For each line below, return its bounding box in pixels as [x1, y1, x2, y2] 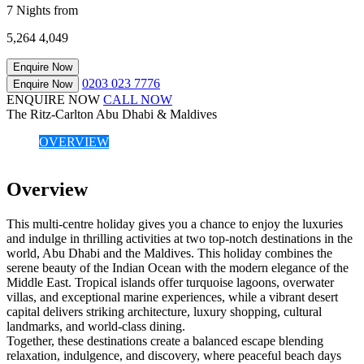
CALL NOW [103, 93, 172, 107]
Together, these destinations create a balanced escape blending [6, 333, 323, 348]
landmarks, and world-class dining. [6, 318, 188, 333]
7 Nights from [6, 3, 78, 18]
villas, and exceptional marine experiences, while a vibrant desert [6, 289, 338, 304]
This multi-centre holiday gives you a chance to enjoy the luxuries [6, 216, 343, 231]
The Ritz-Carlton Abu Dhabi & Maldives [6, 107, 217, 122]
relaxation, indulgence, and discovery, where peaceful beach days [6, 348, 341, 362]
